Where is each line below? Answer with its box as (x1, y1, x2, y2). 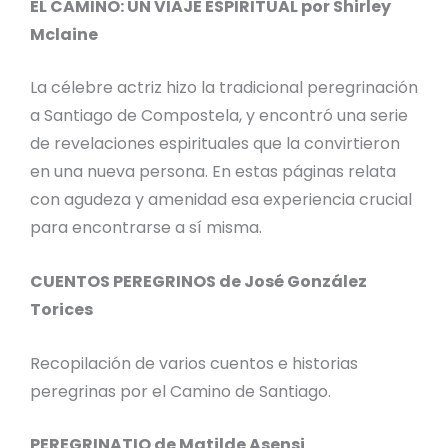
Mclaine (30, 22, 98, 46)
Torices (30, 298, 93, 322)
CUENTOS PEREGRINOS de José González (30, 270, 367, 294)
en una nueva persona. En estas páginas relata (30, 160, 396, 184)
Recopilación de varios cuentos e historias (30, 351, 358, 375)
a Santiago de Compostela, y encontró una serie (30, 104, 408, 128)
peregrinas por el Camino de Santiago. (30, 379, 331, 403)
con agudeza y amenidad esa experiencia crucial (30, 188, 412, 212)
